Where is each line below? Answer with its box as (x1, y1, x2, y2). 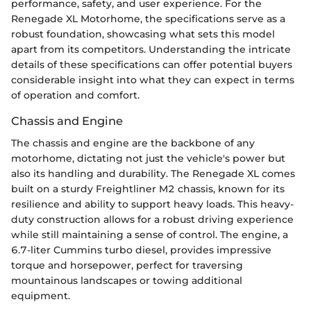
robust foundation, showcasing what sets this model (11, 28, 275, 41)
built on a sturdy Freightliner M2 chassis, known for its (11, 183, 285, 196)
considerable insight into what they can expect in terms (11, 74, 294, 87)
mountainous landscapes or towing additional (11, 274, 242, 287)
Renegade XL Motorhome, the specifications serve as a (11, 12, 285, 26)
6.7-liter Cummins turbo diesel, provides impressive (11, 244, 271, 257)
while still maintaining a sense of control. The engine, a (11, 228, 288, 242)
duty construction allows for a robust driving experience (11, 213, 294, 226)
